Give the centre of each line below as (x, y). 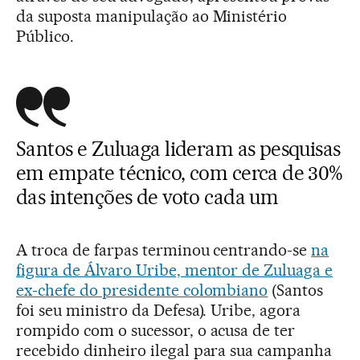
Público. (45, 37)
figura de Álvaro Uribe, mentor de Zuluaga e (175, 270)
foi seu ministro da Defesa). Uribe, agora (159, 311)
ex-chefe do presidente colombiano (142, 290)
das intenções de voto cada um (147, 197)
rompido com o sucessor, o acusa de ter (156, 331)
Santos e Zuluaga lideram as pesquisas (178, 149)
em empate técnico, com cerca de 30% (180, 173)
